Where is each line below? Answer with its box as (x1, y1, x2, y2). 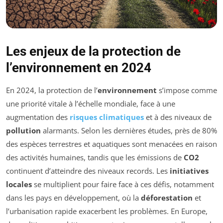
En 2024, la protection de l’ (6, 85, 98, 96)
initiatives (170, 166, 209, 176)
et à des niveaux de (144, 112, 212, 122)
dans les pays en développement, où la (6, 193, 141, 203)
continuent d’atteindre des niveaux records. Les (6, 166, 170, 176)
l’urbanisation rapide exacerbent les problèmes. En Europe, (6, 206, 208, 217)
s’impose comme (157, 85, 217, 96)
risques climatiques (70, 112, 144, 122)
